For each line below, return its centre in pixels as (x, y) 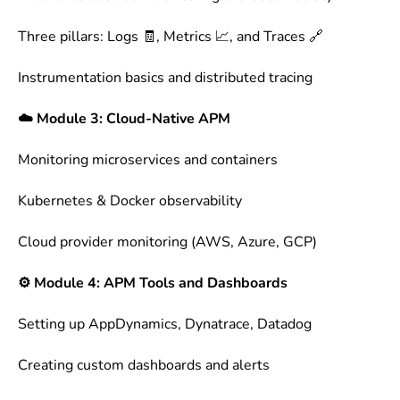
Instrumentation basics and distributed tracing (165, 78)
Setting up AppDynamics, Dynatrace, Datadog (165, 325)
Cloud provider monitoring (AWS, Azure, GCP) (167, 242)
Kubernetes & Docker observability (130, 201)
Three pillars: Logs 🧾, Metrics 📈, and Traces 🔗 (171, 37)
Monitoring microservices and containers (148, 160)
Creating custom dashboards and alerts (144, 366)
